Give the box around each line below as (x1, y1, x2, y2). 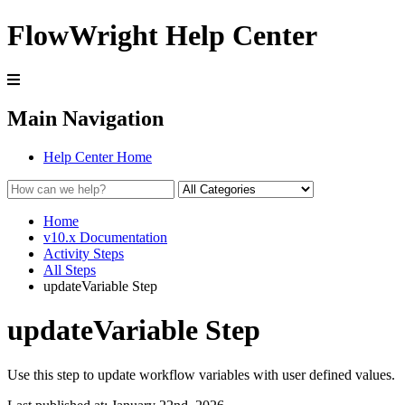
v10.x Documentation (43, 229, 167, 245)
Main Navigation (7, 106, 164, 130)
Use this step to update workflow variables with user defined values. (7, 366, 395, 382)
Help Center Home (43, 148, 152, 165)
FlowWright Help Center (7, 19, 317, 52)
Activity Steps (43, 245, 124, 261)
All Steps (43, 261, 96, 278)
